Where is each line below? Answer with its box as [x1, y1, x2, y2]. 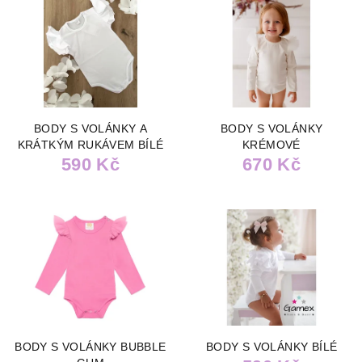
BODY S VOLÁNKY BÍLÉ [205, 340, 338, 354]
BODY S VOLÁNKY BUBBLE [15, 340, 166, 354]
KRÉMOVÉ [242, 137, 301, 151]
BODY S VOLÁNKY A [33, 121, 148, 135]
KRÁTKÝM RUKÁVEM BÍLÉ [17, 137, 164, 151]
